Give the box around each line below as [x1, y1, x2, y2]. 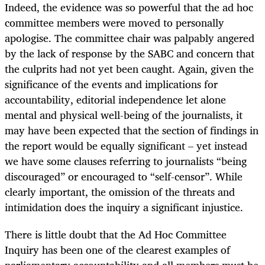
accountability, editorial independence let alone [5, 91, 226, 109]
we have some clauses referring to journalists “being [5, 152, 247, 170]
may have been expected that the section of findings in [5, 121, 258, 140]
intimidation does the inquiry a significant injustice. [5, 198, 243, 216]
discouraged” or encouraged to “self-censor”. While [5, 167, 243, 186]
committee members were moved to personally [5, 14, 224, 32]
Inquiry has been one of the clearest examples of [5, 241, 230, 259]
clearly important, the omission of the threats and [5, 183, 235, 201]
